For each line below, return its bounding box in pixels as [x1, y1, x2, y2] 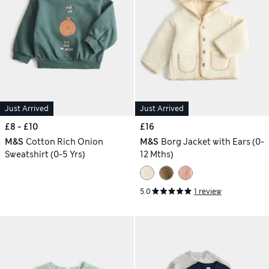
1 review [194, 186, 222, 196]
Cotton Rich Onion [25, 136, 103, 148]
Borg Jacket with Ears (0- [160, 136, 264, 148]
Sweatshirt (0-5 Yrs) [5, 149, 85, 160]
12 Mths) [140, 149, 174, 160]
